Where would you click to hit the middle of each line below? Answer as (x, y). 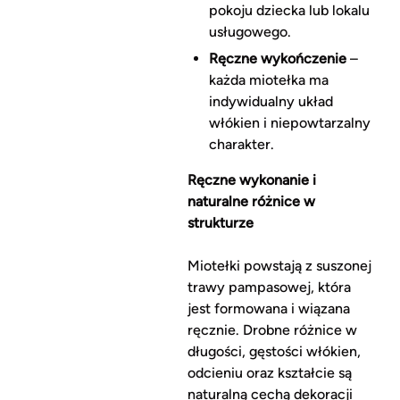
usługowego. (250, 32)
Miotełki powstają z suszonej (279, 266)
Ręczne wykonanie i (251, 180)
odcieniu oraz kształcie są (269, 373)
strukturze (220, 223)
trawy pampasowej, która (269, 287)
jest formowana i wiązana (268, 309)
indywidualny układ (271, 102)
